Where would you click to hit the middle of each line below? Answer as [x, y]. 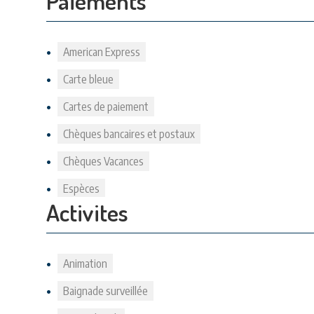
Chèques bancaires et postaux [129, 134]
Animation [85, 264]
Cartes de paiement [106, 107]
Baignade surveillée [105, 291]
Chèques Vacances [103, 161]
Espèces [81, 189]
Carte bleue [88, 79]
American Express [102, 52]
